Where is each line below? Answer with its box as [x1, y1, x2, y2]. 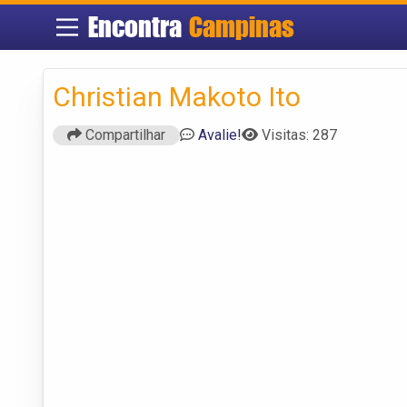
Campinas [189, 10, 295, 44]
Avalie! [198, 125, 242, 144]
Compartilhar [82, 125, 165, 144]
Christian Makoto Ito [53, 80, 301, 113]
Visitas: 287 [262, 125, 337, 144]
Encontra [88, 10, 190, 44]
